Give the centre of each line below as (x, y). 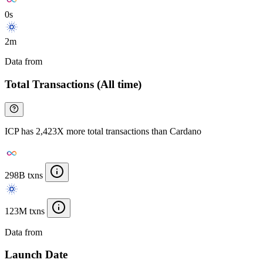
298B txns (24, 175)
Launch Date (36, 255)
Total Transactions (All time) (73, 84)
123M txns (25, 211)
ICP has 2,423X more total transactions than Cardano (103, 131)
